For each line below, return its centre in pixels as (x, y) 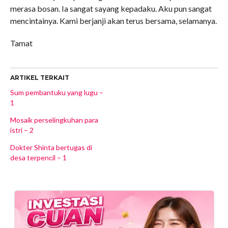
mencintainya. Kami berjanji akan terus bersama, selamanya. (113, 21)
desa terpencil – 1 (38, 158)
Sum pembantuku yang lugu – (56, 92)
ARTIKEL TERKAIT (39, 78)
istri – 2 (22, 130)
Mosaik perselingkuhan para (54, 120)
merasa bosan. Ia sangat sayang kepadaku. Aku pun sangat (111, 8)
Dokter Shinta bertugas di (51, 147)
